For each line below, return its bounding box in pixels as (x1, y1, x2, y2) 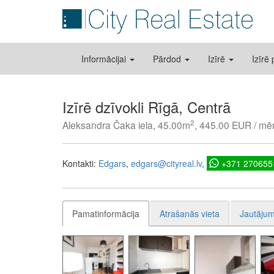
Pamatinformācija (72, 207, 139, 220)
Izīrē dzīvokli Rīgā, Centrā (62, 96, 231, 117)
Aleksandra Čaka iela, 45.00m (62, 118, 190, 131)
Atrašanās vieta (160, 207, 220, 220)
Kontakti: (62, 157, 98, 169)
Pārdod (153, 53, 183, 65)
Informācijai (81, 53, 128, 65)
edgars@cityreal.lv (131, 157, 202, 169)
